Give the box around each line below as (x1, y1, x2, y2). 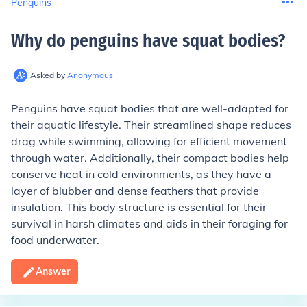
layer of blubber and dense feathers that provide (11, 184, 259, 197)
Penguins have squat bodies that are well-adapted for (11, 101, 288, 115)
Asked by (30, 70, 67, 80)
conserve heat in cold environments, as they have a (11, 167, 271, 181)
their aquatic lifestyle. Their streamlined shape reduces (11, 118, 291, 132)
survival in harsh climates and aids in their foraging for (11, 217, 288, 230)
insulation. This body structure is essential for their (11, 200, 267, 214)
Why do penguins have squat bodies (11, 30, 278, 51)
